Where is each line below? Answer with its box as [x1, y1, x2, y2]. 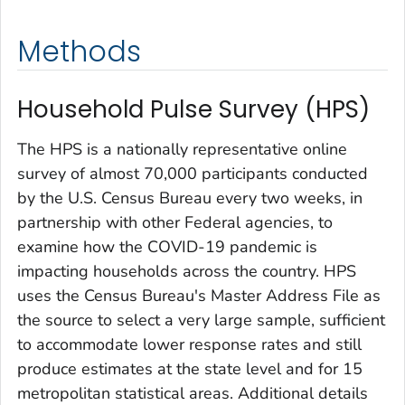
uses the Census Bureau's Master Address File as [17, 284, 381, 306]
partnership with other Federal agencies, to [17, 211, 333, 233]
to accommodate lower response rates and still [17, 333, 362, 355]
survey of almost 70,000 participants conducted [17, 162, 368, 184]
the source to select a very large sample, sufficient [17, 308, 385, 331]
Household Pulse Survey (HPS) [17, 93, 370, 127]
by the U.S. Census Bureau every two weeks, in [17, 186, 363, 209]
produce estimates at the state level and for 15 [17, 357, 363, 380]
